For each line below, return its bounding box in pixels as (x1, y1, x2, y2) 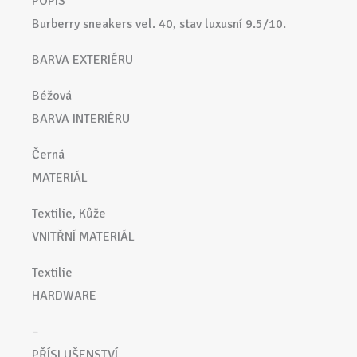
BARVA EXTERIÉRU (32, 52, 133, 69)
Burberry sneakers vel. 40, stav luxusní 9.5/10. (32, 16, 286, 33)
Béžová (32, 88, 72, 104)
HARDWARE (32, 288, 96, 304)
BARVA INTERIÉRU (32, 111, 130, 127)
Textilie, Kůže (32, 206, 106, 222)
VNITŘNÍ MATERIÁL (32, 229, 135, 245)
